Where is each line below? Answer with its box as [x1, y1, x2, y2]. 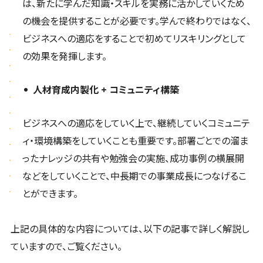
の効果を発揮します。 [22, 49, 107, 63]
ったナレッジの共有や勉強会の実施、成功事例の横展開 [22, 151, 244, 166]
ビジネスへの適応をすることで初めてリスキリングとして [22, 31, 246, 46]
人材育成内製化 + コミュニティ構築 [32, 82, 179, 97]
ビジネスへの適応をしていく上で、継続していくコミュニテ [22, 116, 250, 130]
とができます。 [22, 186, 78, 201]
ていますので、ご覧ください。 [10, 239, 122, 254]
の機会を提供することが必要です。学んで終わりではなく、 [22, 14, 251, 28]
